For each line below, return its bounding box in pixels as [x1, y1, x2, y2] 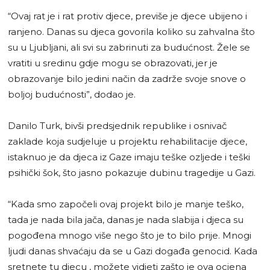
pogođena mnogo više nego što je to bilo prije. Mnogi [8, 229, 251, 241]
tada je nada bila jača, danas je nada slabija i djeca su [8, 213, 243, 225]
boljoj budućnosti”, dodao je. [8, 88, 136, 100]
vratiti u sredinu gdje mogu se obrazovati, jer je [8, 57, 218, 69]
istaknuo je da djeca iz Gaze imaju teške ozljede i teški [8, 151, 250, 163]
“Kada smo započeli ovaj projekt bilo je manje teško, [8, 198, 243, 210]
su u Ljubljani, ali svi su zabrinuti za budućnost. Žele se [8, 41, 250, 53]
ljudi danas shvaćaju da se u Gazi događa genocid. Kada [8, 245, 257, 257]
